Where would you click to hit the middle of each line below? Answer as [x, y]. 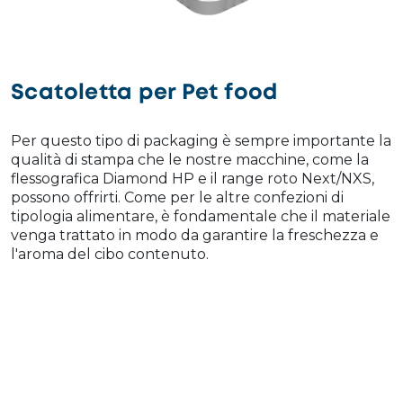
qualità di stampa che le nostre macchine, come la [190, 160]
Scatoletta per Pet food [144, 94]
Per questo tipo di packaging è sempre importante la [201, 141]
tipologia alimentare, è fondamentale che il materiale [201, 217]
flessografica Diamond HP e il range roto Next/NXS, [193, 179]
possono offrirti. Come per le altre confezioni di [177, 198]
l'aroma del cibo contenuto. [110, 255]
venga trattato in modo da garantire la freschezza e [195, 236]
